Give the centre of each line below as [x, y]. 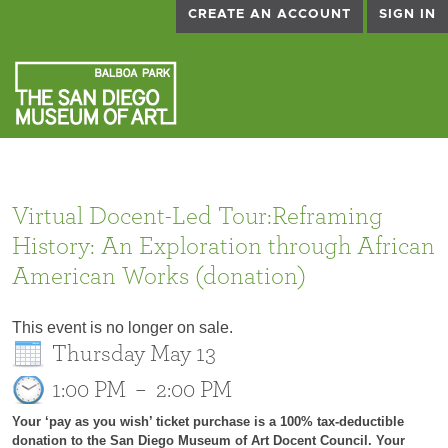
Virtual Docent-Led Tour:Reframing [197, 216]
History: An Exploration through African [223, 246]
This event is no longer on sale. [122, 327]
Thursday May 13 [134, 354]
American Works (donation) [159, 276]
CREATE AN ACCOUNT [269, 14]
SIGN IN [407, 14]
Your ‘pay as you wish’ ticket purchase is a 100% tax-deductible [208, 421]
